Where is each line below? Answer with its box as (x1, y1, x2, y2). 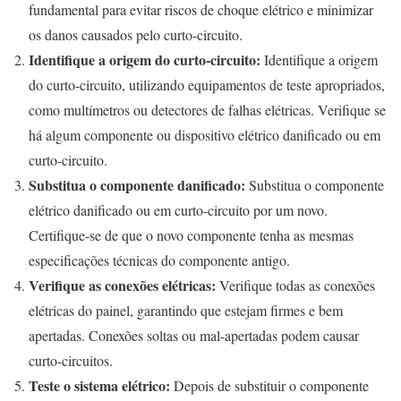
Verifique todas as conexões (216, 276, 375, 295)
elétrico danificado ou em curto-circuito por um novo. (29, 200, 328, 220)
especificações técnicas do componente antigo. (29, 251, 290, 270)
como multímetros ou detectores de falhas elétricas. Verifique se (29, 100, 386, 120)
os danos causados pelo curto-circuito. (29, 25, 243, 45)
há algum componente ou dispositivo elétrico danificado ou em (29, 125, 380, 145)
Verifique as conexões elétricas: (29, 275, 216, 296)
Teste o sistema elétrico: (29, 375, 170, 397)
